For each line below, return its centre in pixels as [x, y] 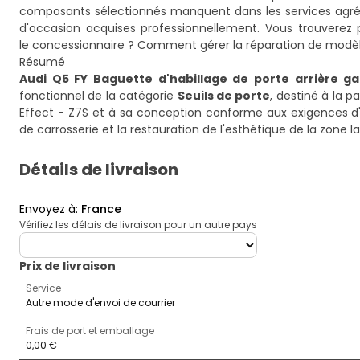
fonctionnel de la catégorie [98, 96]
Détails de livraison [99, 170]
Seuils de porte [224, 96]
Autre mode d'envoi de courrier [100, 303]
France [101, 209]
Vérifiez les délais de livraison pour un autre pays [138, 225]
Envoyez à [47, 209]
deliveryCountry [63, 239]
